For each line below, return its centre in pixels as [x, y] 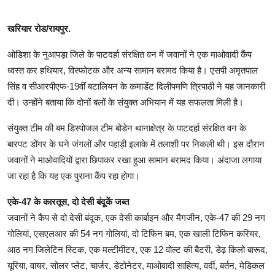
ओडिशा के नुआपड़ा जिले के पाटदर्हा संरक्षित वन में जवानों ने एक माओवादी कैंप [130, 55]
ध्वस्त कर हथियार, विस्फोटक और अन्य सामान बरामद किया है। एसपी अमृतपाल [133, 71]
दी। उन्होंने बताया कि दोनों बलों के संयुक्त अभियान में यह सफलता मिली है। [126, 103]
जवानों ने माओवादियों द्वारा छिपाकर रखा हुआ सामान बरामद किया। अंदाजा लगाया [134, 160]
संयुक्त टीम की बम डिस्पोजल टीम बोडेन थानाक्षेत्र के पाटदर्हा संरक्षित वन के [127, 128]
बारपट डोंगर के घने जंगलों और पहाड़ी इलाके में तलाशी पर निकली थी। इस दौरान [136, 144]
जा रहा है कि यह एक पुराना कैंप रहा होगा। [74, 176]
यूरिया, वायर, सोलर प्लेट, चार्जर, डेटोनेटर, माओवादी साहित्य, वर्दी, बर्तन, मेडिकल [136, 266]
